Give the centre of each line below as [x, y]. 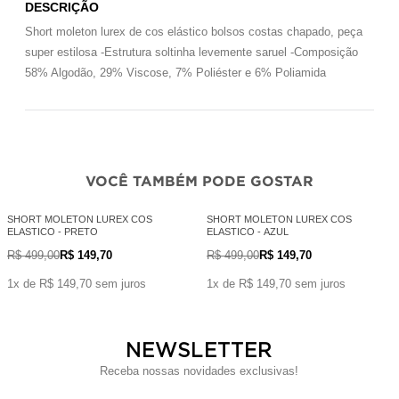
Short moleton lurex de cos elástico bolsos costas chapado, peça [194, 31]
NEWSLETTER [199, 350]
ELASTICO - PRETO [53, 231]
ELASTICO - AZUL [248, 231]
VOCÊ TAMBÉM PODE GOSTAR [199, 180]
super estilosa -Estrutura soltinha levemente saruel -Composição [191, 52]
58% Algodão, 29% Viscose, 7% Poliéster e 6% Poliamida [175, 72]
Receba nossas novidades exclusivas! [199, 370]
